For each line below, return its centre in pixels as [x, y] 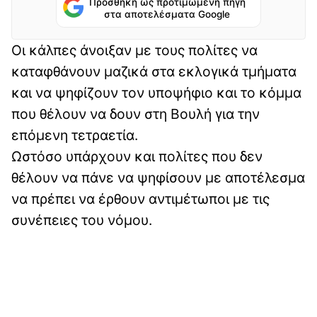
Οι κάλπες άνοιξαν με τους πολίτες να [134, 51]
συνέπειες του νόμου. [82, 220]
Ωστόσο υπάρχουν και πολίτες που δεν [137, 157]
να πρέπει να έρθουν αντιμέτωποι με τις [140, 199]
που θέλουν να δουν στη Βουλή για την [136, 114]
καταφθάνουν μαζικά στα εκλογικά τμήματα [154, 72]
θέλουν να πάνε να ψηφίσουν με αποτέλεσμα [158, 178]
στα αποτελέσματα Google [167, 15]
